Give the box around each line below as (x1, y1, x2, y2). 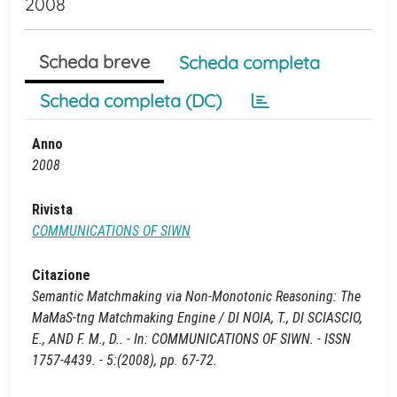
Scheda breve (39, 51, 150, 73)
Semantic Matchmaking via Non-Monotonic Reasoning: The (32, 288, 361, 305)
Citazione (32, 267, 90, 284)
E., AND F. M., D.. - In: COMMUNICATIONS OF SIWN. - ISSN (32, 331, 351, 347)
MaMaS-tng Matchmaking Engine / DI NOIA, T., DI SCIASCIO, (32, 309, 362, 326)
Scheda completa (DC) (40, 90, 222, 112)
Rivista (32, 201, 73, 218)
